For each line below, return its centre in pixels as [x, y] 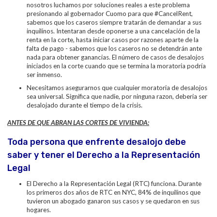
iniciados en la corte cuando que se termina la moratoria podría [116, 66]
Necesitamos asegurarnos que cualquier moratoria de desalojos [117, 88]
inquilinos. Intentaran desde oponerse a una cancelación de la [113, 31]
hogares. [39, 210]
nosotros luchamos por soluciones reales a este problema [108, 5]
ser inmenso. [44, 75]
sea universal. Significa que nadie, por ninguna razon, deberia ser [117, 96]
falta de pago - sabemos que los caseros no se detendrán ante [114, 48]
